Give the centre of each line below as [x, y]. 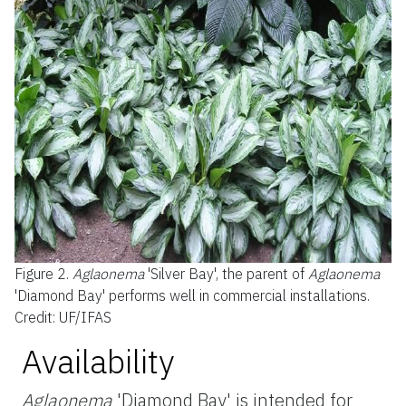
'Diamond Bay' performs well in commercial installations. [192, 295]
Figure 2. [41, 273]
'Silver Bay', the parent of [226, 273]
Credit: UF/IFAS [63, 317]
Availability [98, 361]
